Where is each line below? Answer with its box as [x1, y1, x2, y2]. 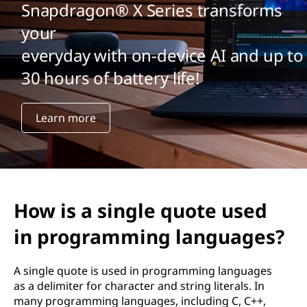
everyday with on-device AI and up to [21, 43, 304, 66]
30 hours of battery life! [21, 66, 199, 89]
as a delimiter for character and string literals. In [14, 278, 265, 293]
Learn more [35, 110, 96, 125]
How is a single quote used [14, 197, 267, 223]
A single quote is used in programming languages [14, 263, 272, 278]
